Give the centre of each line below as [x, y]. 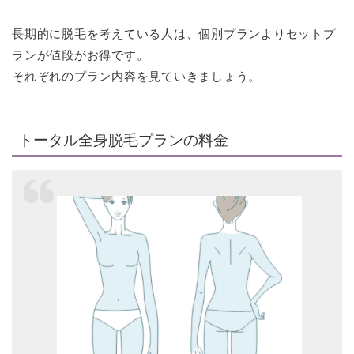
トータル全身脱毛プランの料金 [123, 141]
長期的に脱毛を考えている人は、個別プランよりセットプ [174, 33]
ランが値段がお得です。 [81, 55]
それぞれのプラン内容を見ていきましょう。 [137, 76]
